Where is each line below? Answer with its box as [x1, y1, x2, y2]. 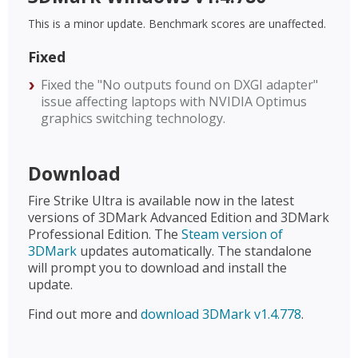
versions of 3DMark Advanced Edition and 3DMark [28, 209, 329, 226]
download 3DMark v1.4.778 [141, 305, 301, 323]
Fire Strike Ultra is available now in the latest [28, 192, 294, 209]
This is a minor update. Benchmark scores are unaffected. [28, 16, 326, 31]
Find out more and [28, 305, 141, 323]
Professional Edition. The [28, 225, 181, 243]
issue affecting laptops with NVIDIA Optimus [41, 93, 307, 110]
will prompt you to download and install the [28, 259, 287, 276]
